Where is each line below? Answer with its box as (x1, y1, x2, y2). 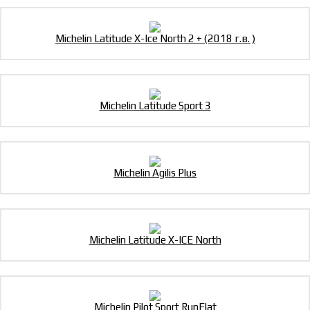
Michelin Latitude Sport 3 (99, 100, 211, 112)
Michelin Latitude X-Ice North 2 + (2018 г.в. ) (55, 33, 255, 45)
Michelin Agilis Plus (113, 167, 197, 179)
